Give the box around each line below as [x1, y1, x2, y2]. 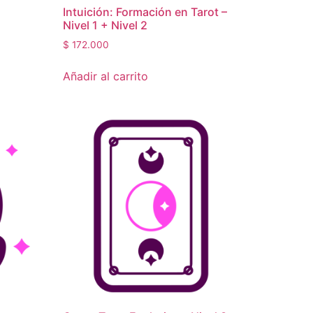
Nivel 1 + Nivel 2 [63, 18, 148, 33]
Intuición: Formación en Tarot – [63, 5, 228, 20]
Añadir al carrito [63, 69, 149, 84]
